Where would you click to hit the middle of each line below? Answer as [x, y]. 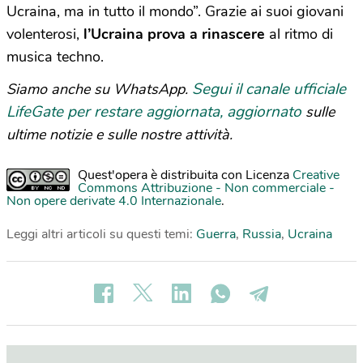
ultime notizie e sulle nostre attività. [120, 135]
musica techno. [55, 57]
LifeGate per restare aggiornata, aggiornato [154, 112]
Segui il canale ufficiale [269, 90]
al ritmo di [299, 34]
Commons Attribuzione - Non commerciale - [206, 188]
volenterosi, [45, 34]
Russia [262, 235]
